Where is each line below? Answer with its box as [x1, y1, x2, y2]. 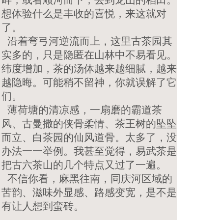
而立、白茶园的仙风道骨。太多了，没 [1, 131, 177, 143]
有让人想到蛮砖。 [1, 200, 84, 212]
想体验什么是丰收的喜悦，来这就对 [1, 7, 166, 19]
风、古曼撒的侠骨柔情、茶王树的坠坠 [1, 117, 177, 129]
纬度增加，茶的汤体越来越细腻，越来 [1, 62, 177, 74]
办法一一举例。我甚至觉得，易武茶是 [1, 145, 177, 157]
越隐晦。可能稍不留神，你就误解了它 [1, 76, 177, 88]
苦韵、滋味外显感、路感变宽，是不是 [1, 186, 177, 198]
